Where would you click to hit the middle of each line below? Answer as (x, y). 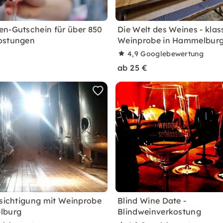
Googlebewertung (172, 54)
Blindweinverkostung (160, 212)
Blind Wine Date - (152, 201)
